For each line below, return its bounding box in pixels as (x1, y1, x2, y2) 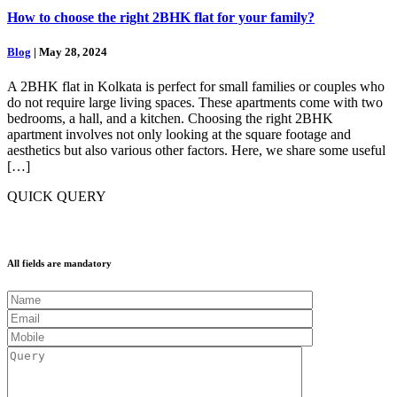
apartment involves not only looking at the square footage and (7, 127, 351, 143)
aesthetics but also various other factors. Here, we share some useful (7, 143, 385, 159)
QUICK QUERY (7, 189, 106, 205)
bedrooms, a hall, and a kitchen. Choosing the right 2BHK (7, 111, 333, 127)
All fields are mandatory (7, 257, 112, 269)
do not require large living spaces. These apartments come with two (7, 95, 383, 111)
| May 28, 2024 (31, 44, 107, 58)
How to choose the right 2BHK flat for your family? (7, 9, 315, 25)
